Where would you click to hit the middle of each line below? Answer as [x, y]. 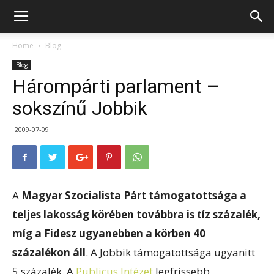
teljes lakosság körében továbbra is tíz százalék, [136, 214]
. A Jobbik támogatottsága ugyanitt [170, 252]
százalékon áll [49, 252]
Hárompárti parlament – [116, 86]
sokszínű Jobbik [80, 108]
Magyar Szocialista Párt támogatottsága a [134, 195]
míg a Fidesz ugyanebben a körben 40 [109, 233]
